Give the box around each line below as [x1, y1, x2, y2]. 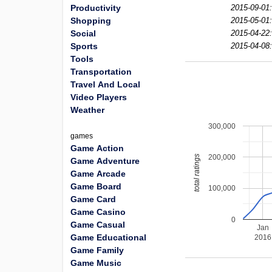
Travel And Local [70, 80, 140, 89]
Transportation [70, 67, 132, 76]
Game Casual [70, 220, 125, 229]
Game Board [70, 182, 121, 191]
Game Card [70, 194, 116, 204]
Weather [70, 105, 104, 115]
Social [70, 29, 96, 38]
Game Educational [70, 233, 146, 242]
